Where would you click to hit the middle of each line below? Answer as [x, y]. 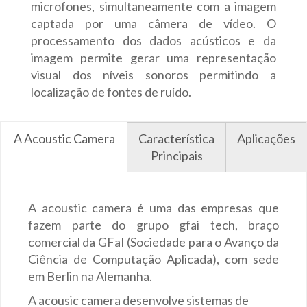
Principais [176, 155]
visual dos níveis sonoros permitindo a [153, 74]
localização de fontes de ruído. [111, 91]
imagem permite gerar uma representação [153, 57]
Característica [176, 138]
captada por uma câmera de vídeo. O [153, 23]
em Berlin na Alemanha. [90, 276]
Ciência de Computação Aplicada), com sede [153, 259]
